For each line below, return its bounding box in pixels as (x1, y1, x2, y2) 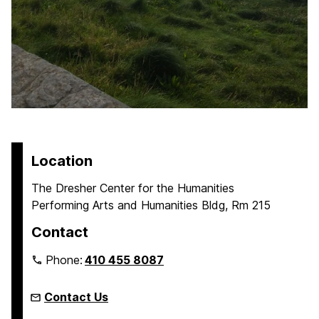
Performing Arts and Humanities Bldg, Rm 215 (31, 197, 271, 212)
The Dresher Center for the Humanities (31, 180, 234, 195)
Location (31, 152, 93, 169)
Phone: (46, 252, 86, 267)
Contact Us (44, 289, 108, 304)
